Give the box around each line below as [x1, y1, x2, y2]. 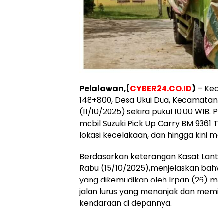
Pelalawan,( [79, 83, 130, 94]
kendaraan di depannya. [79, 198, 172, 209]
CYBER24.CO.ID [130, 83, 192, 94]
